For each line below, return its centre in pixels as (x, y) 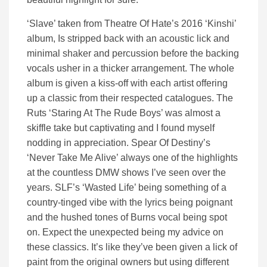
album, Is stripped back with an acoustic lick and (128, 39)
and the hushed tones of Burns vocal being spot (127, 218)
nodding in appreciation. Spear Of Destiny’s (119, 143)
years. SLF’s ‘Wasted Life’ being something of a (127, 188)
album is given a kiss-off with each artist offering (127, 83)
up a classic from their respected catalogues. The (130, 98)
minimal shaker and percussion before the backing (133, 54)
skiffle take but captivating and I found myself (121, 128)
